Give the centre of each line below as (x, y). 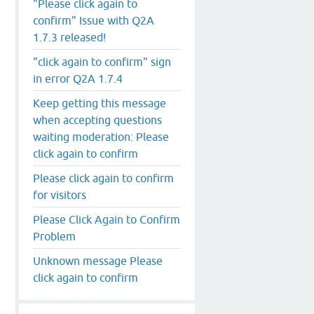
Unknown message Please (98, 260)
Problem (54, 236)
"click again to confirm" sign (102, 61)
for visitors (60, 194)
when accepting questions (97, 120)
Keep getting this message (100, 103)
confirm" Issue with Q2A (94, 20)
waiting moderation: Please (101, 136)
